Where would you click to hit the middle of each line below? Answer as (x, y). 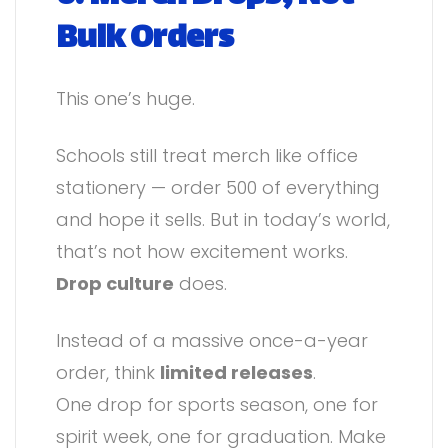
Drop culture (115, 284)
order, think (108, 373)
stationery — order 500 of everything (218, 188)
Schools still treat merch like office (207, 156)
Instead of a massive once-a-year (212, 341)
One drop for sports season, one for (217, 405)
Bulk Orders (145, 39)
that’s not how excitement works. (202, 252)
